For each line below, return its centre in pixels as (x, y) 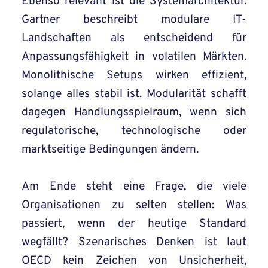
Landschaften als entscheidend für (134, 39)
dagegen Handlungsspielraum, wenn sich (134, 113)
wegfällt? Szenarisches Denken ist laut (134, 243)
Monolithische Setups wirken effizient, (134, 76)
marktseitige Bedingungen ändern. (110, 150)
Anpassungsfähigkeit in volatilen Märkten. (134, 57)
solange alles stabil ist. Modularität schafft (134, 94)
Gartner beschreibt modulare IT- (134, 20)
